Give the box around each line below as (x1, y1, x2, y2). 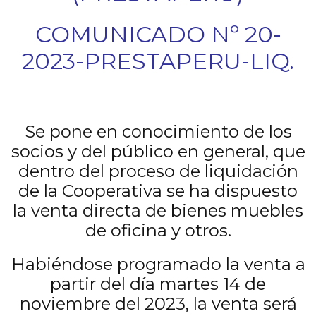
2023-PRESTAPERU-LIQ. (22, 47, 294, 75)
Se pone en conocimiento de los (24, 121, 292, 142)
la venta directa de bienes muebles (13, 200, 303, 221)
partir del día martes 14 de (50, 274, 266, 294)
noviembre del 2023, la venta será (19, 293, 297, 314)
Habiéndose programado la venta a (11, 254, 305, 274)
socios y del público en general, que (11, 141, 305, 162)
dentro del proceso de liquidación (18, 161, 298, 181)
